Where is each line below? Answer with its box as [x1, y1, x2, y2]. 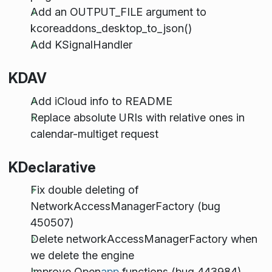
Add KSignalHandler [30, 38, 132, 52]
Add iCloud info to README [30, 94, 172, 107]
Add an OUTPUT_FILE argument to [30, 5, 206, 19]
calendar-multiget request [30, 127, 158, 140]
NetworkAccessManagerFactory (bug [30, 199, 220, 212]
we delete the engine [30, 248, 134, 262]
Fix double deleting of [30, 183, 138, 196]
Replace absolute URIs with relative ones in [30, 110, 245, 124]
